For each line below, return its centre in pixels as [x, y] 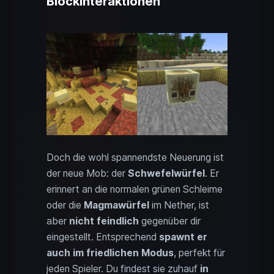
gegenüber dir [170, 221]
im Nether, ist [179, 205]
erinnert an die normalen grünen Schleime [135, 189]
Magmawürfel [117, 205]
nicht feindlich [104, 221]
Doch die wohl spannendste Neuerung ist [135, 157]
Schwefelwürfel [166, 173]
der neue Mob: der [87, 173]
